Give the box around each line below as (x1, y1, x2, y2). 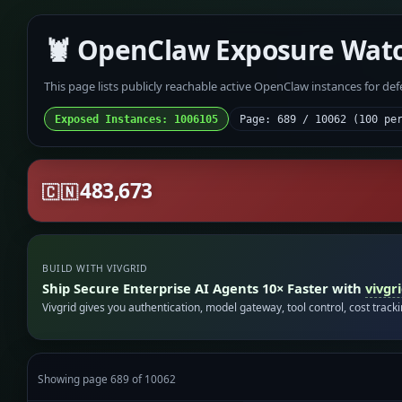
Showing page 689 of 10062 (38, 371, 177, 386)
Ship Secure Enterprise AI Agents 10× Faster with (42, 278, 366, 297)
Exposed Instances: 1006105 (54, 112, 218, 126)
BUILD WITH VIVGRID (42, 262, 148, 275)
